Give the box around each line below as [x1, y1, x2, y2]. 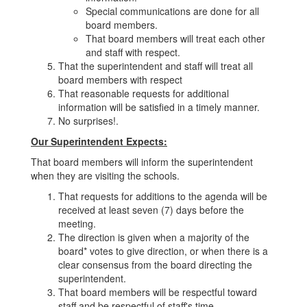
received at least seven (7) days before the [58, 203, 244, 217]
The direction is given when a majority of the [58, 230, 249, 244]
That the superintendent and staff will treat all [58, 59, 253, 73]
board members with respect [58, 73, 182, 86]
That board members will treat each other [86, 32, 265, 45]
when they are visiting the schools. [31, 169, 180, 182]
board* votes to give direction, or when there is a [58, 244, 268, 258]
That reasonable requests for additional [58, 86, 229, 100]
